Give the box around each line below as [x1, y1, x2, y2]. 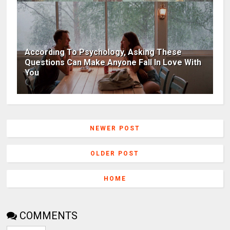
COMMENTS [20, 209, 78, 222]
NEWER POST [89, 124, 140, 132]
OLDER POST [90, 149, 140, 157]
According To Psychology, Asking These [25, 47, 182, 57]
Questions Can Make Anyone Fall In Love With [25, 57, 202, 67]
